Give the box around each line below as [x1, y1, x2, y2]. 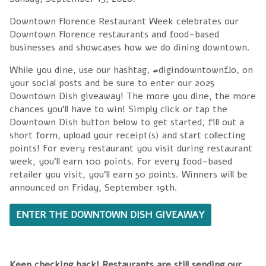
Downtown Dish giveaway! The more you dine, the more [9, 89, 256, 103]
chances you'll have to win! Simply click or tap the [9, 102, 227, 116]
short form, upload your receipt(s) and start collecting [9, 128, 245, 142]
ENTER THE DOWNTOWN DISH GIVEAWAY [16, 208, 205, 221]
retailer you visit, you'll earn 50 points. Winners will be [9, 167, 248, 181]
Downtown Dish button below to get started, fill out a [9, 115, 244, 129]
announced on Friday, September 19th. [9, 180, 178, 194]
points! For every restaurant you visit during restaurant [9, 141, 252, 155]
